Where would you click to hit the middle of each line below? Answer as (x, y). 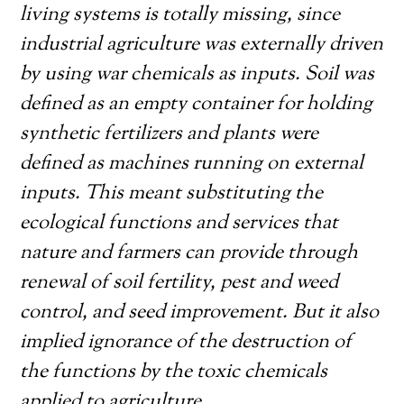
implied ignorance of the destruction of (186, 343)
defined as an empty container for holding (197, 105)
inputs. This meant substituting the (172, 194)
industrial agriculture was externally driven (202, 45)
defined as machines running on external (192, 164)
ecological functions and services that (179, 224)
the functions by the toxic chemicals (174, 372)
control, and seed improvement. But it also (200, 313)
